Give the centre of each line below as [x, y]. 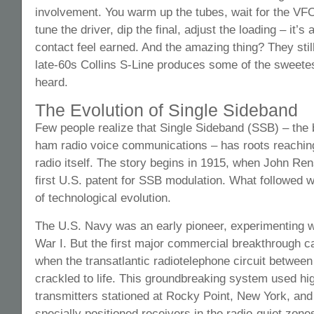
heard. [52, 82]
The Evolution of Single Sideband [166, 110]
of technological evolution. [103, 198]
